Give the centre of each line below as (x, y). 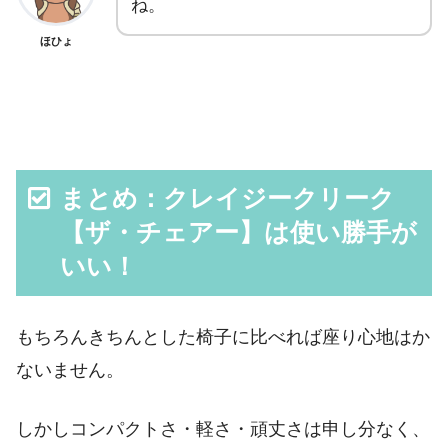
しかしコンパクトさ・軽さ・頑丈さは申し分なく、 (223, 429)
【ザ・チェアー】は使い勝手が (239, 232)
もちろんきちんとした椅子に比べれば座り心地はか (223, 336)
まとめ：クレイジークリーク (228, 198)
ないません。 (70, 369)
